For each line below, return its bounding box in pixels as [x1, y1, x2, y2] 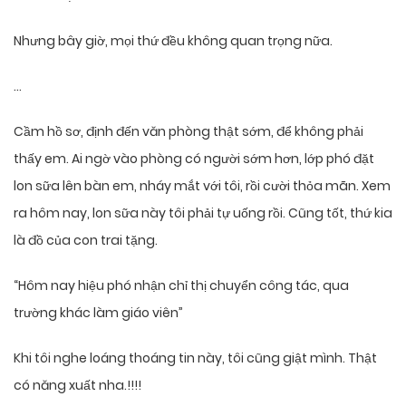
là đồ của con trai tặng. [14, 231, 158, 250]
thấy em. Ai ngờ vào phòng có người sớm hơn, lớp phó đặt [14, 150, 374, 169]
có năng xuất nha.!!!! [14, 376, 141, 395]
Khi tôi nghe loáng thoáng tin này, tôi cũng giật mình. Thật [14, 349, 377, 368]
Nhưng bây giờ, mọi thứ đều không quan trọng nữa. [14, 32, 333, 51]
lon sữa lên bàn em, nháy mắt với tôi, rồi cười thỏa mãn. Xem [14, 177, 391, 196]
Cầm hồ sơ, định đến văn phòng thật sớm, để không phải [14, 122, 363, 141]
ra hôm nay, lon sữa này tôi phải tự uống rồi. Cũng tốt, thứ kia [14, 204, 392, 223]
